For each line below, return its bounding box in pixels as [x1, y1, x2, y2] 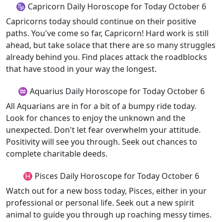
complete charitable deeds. [6, 148, 108, 159]
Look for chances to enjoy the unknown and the [6, 112, 185, 123]
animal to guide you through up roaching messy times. [6, 209, 212, 220]
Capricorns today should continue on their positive [6, 16, 196, 27]
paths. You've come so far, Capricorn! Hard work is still [6, 28, 209, 39]
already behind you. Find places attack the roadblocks [6, 52, 207, 62]
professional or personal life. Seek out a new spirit [6, 197, 194, 208]
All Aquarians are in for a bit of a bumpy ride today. [6, 101, 196, 111]
